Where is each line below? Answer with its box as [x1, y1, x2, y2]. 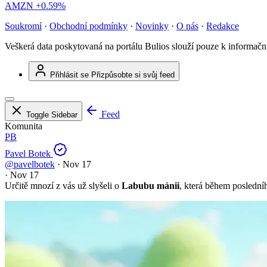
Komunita [5, 121, 42, 132]
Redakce [206, 21, 239, 32]
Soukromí [5, 21, 42, 32]
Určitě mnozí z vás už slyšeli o [5, 181, 122, 191]
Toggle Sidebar [26, 110, 77, 120]
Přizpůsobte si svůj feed [91, 70, 175, 80]
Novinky [135, 21, 169, 32]
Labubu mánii [122, 181, 179, 191]
